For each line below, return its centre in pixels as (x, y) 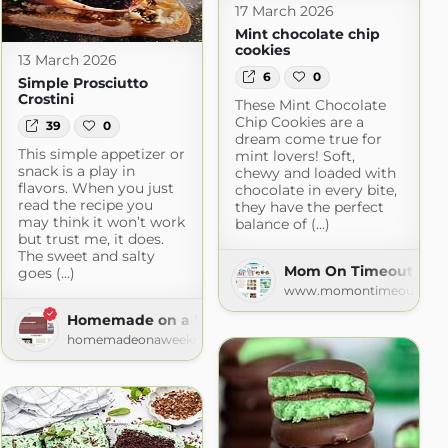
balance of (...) (282, 223)
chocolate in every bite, (315, 189)
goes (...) (46, 272)
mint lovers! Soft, (294, 155)
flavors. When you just (95, 187)
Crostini (45, 99)
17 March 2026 (284, 11)
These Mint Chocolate (310, 104)
